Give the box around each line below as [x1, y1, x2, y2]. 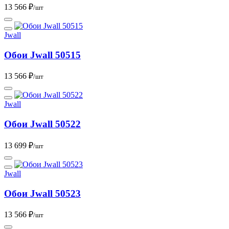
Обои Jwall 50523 [4, 188, 81, 199]
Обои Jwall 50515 [4, 49, 81, 60]
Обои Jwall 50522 [4, 119, 81, 130]
